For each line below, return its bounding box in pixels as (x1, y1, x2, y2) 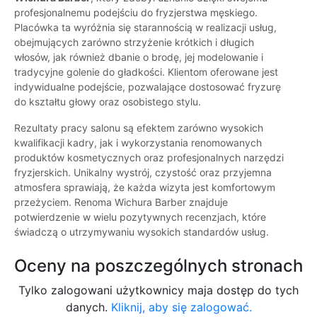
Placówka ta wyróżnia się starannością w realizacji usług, (14, 21, 277, 34)
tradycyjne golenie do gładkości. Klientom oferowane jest (14, 66, 278, 79)
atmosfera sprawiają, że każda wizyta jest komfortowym (14, 181, 275, 194)
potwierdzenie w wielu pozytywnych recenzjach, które (14, 211, 266, 224)
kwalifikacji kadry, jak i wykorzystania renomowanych (14, 137, 262, 149)
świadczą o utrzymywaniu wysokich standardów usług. (14, 226, 269, 238)
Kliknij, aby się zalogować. (110, 300, 252, 315)
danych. (65, 300, 111, 315)
